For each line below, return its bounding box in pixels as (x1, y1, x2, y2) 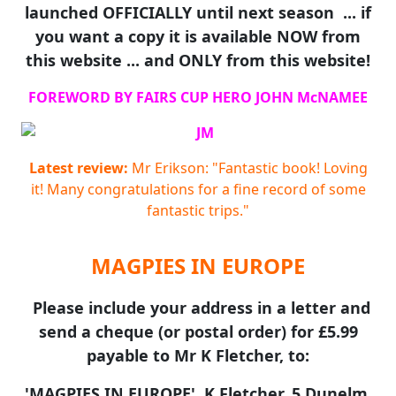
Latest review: (28, 158, 128, 178)
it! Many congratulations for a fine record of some (30, 179, 366, 199)
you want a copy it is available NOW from (35, 26, 361, 47)
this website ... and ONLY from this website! (26, 49, 370, 71)
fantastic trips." (147, 201, 249, 220)
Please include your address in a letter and (33, 297, 370, 318)
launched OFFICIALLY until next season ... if (25, 2, 371, 23)
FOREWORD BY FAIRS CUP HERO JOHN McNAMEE (28, 88, 368, 107)
